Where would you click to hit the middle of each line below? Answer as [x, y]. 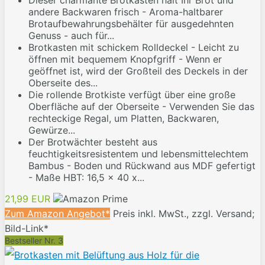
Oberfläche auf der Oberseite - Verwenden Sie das [141, 107]
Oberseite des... [63, 83]
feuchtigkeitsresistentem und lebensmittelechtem [138, 154]
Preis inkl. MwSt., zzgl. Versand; [184, 214]
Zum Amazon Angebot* [57, 214]
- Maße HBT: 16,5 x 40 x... [86, 178]
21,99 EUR [28, 199]
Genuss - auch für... [71, 36]
